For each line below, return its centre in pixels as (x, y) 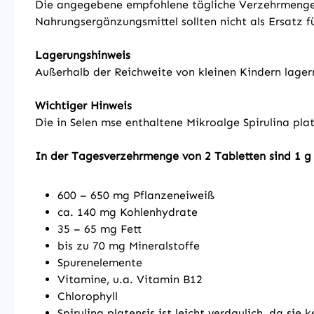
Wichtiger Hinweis (83, 105)
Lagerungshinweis (83, 55)
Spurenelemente (100, 262)
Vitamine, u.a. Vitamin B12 (130, 279)
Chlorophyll (88, 296)
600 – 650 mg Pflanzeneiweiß (136, 195)
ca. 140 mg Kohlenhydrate (128, 212)
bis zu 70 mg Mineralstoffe (129, 246)
